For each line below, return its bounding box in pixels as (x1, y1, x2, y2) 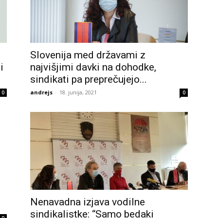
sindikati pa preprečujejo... (30, 73, 147, 85)
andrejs (30, 89, 53, 96)
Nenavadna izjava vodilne (30, 196, 145, 208)
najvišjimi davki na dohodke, (30, 61, 156, 73)
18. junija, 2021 (59, 89, 97, 96)
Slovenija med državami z (30, 49, 145, 61)
